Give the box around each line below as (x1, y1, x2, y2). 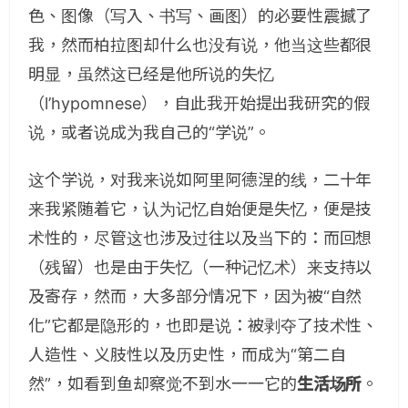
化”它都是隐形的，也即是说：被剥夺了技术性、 (28, 316, 379, 335)
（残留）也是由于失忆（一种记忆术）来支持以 (28, 258, 372, 277)
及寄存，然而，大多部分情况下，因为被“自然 (28, 287, 362, 306)
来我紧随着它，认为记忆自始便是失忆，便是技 (28, 199, 372, 219)
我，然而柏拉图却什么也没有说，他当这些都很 (28, 36, 372, 55)
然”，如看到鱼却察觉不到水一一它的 (28, 374, 297, 393)
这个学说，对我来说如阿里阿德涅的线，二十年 (28, 170, 372, 189)
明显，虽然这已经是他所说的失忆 (28, 65, 274, 84)
